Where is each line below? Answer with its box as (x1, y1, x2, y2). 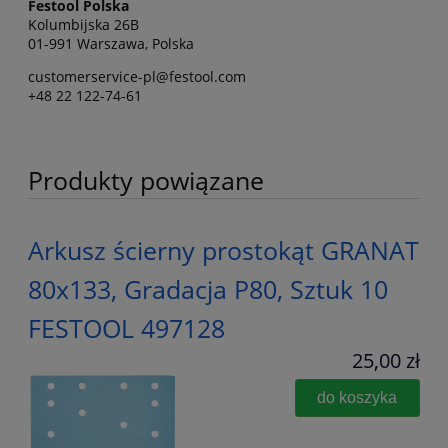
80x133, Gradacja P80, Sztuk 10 (28, 272, 388, 307)
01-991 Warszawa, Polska (28, 34, 194, 54)
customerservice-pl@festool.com (28, 67, 246, 87)
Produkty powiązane (28, 163, 264, 198)
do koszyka (317, 388, 398, 407)
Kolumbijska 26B (28, 15, 139, 35)
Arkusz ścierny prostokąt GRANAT (28, 233, 419, 268)
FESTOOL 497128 (28, 311, 225, 346)
